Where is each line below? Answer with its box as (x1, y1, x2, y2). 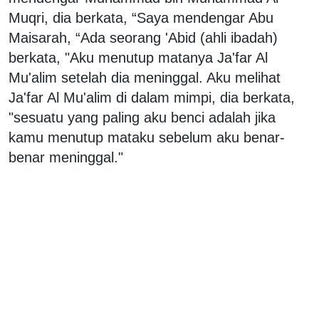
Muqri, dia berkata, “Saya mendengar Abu (9, 9, 273, 26)
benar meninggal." (9, 149, 127, 165)
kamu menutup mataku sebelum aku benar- (9, 129, 285, 145)
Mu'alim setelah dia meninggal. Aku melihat (9, 69, 281, 85)
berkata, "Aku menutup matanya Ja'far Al (9, 49, 268, 66)
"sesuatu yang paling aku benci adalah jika (9, 109, 276, 125)
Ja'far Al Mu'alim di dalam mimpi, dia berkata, (9, 89, 295, 105)
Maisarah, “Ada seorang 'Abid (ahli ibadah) (9, 29, 278, 46)
